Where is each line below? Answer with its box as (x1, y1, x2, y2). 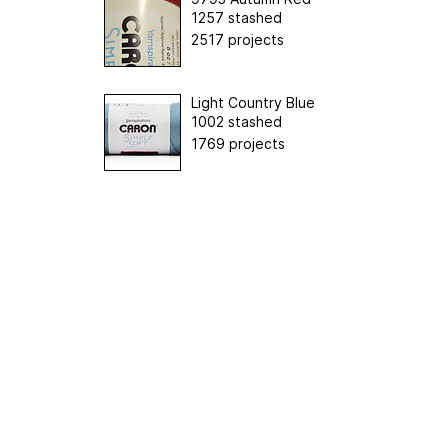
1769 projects (191, 134, 285, 152)
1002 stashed (191, 112, 282, 130)
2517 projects (191, 30, 284, 48)
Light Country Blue (191, 93, 315, 111)
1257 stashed (191, 8, 282, 26)
